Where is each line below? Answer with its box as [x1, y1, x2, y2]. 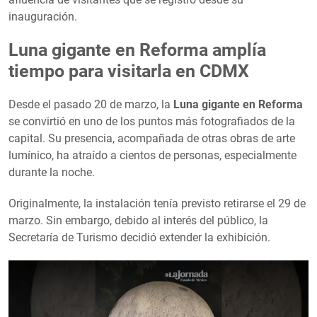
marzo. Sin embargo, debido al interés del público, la [8, 213, 268, 227]
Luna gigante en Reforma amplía [8, 39, 266, 60]
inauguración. [8, 9, 77, 23]
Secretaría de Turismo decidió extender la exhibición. [8, 230, 270, 244]
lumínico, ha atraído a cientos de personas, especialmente [8, 148, 296, 162]
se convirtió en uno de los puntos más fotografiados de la [8, 114, 295, 128]
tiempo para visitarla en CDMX [8, 60, 249, 81]
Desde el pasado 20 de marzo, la [8, 97, 173, 111]
